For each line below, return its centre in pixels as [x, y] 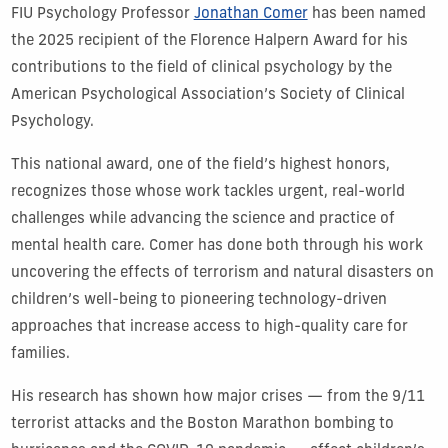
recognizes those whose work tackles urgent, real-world [207, 193]
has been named [366, 15]
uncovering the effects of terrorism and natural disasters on [222, 274]
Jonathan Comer [250, 15]
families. [40, 355]
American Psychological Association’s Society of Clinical [207, 96]
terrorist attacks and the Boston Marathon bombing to [202, 425]
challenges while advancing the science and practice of [202, 220]
